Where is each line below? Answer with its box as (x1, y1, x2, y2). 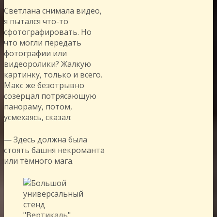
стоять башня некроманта (4, 144, 105, 155)
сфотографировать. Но (4, 26, 92, 37)
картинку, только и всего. (4, 69, 102, 80)
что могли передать (4, 37, 81, 48)
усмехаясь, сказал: (4, 111, 72, 123)
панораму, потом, (4, 101, 72, 112)
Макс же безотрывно (4, 79, 84, 91)
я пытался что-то (4, 15, 68, 27)
